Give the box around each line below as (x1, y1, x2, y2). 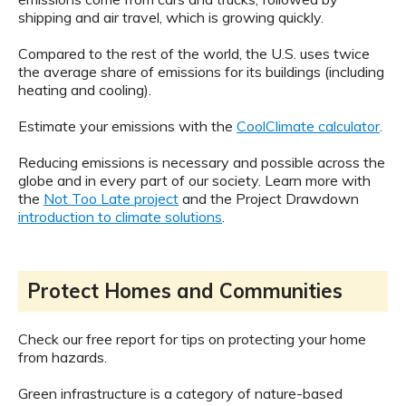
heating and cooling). (18, 81, 151, 100)
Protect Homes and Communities (27, 278, 343, 304)
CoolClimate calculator (237, 117, 380, 136)
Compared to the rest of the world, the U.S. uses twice (18, 44, 370, 63)
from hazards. (18, 348, 107, 367)
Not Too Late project (43, 189, 179, 208)
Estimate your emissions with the (18, 117, 237, 136)
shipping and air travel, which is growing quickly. (18, 8, 324, 27)
